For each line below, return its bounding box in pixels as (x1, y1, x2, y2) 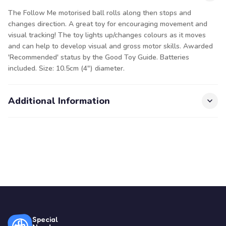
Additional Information (8, 95, 110, 107)
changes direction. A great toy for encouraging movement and (8, 19, 207, 29)
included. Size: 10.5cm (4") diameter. (8, 64, 125, 73)
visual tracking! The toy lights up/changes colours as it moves (8, 30, 206, 40)
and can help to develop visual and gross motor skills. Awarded (8, 41, 213, 51)
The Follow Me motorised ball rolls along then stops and (8, 8, 191, 18)
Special (32, 214, 58, 224)
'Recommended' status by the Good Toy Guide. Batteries (8, 52, 189, 62)
